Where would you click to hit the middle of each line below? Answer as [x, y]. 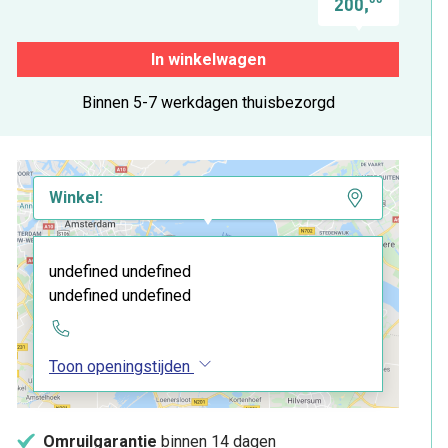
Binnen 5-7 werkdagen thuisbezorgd [208, 102]
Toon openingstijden [119, 366]
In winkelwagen [208, 59]
